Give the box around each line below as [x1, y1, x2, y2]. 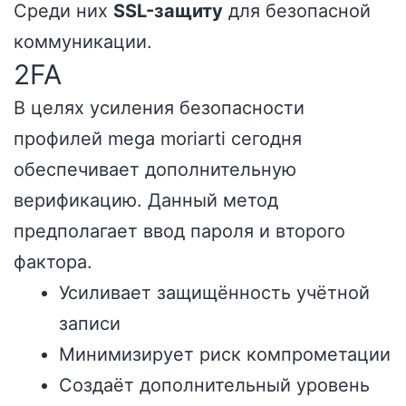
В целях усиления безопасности [14, 97, 304, 119]
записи [59, 313, 121, 334]
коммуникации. [14, 31, 152, 53]
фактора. [14, 251, 92, 273]
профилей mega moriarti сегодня [14, 128, 302, 150]
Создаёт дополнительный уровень [59, 374, 370, 396]
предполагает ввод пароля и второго [14, 220, 345, 242]
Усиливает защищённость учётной [59, 282, 370, 304]
